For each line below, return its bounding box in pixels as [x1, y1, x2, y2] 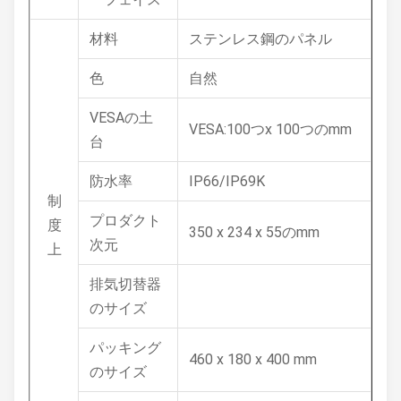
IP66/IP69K [189, 173, 265, 190]
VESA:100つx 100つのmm [189, 121, 352, 138]
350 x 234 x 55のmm [189, 224, 320, 241]
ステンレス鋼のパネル [189, 30, 332, 47]
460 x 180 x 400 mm [189, 351, 317, 368]
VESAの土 [90, 109, 153, 126]
